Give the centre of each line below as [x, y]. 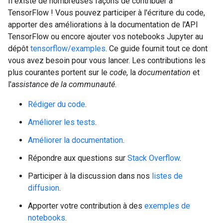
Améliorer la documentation [75, 140]
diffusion [44, 188]
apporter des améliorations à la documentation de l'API [103, 25]
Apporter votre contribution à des [86, 206]
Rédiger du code [56, 104]
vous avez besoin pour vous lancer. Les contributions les [107, 60]
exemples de [167, 206]
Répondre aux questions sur [78, 158]
